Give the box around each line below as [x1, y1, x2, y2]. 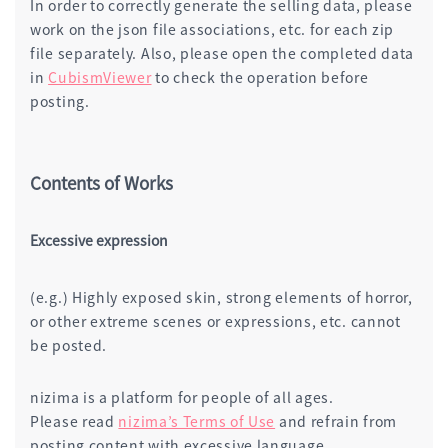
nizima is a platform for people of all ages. [30, 386, 334, 407]
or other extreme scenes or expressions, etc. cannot [30, 310, 401, 331]
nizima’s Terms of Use [118, 410, 276, 431]
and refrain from [275, 410, 398, 431]
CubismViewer [48, 66, 152, 87]
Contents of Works [30, 169, 173, 195]
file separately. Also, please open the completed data [30, 42, 415, 63]
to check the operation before [151, 66, 369, 87]
